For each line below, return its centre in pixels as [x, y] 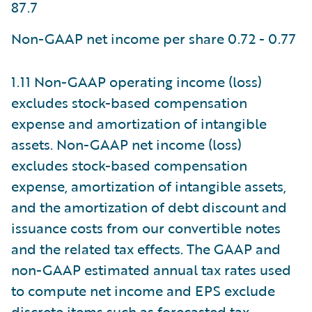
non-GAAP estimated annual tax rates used [151, 269]
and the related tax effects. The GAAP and [146, 248]
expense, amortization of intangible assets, [149, 186]
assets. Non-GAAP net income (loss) [126, 144]
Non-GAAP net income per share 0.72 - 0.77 [154, 38]
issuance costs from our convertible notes [146, 227]
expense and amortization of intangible [139, 123]
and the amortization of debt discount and [149, 206]
